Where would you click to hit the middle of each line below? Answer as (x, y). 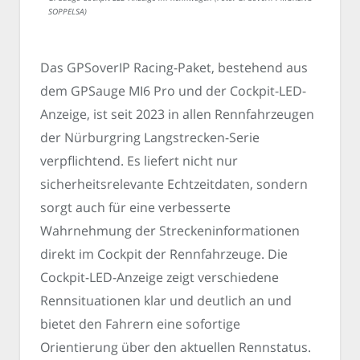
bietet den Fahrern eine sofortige (140, 323)
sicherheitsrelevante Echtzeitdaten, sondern (174, 184)
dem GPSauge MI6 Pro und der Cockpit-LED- (173, 90)
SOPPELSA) (67, 11)
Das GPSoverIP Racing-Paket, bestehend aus (174, 67)
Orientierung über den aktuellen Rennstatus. (176, 347)
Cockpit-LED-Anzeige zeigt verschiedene (160, 277)
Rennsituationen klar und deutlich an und (166, 300)
